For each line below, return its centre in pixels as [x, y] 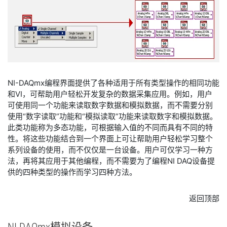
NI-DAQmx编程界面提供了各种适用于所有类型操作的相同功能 [113, 83]
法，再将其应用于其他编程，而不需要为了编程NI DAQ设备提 [111, 161]
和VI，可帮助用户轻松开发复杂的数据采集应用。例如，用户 [110, 94]
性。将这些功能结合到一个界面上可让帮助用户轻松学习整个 [110, 139]
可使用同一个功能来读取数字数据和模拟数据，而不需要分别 [110, 105]
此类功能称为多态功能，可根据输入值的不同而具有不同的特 [110, 127]
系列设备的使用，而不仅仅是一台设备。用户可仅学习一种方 [110, 150]
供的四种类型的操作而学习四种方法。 [72, 172]
